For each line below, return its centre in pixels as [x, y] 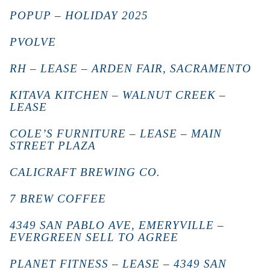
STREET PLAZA [53, 145]
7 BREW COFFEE [58, 198]
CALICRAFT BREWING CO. [85, 172]
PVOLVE [33, 42]
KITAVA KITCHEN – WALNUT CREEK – [118, 95]
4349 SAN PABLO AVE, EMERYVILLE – [117, 225]
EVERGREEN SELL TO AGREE [94, 237]
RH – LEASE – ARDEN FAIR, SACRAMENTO [130, 68]
